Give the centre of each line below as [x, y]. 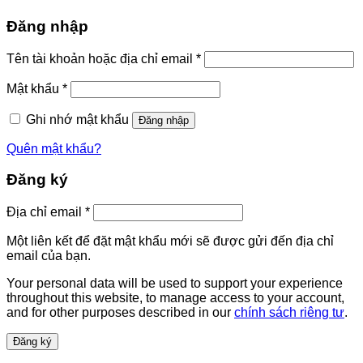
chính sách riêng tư [289, 312]
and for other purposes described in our [120, 312]
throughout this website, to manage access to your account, [175, 298]
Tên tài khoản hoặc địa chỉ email [101, 58]
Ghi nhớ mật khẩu [77, 119]
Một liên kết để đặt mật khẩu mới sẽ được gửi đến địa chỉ [170, 241]
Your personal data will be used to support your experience [175, 283]
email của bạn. [49, 256]
